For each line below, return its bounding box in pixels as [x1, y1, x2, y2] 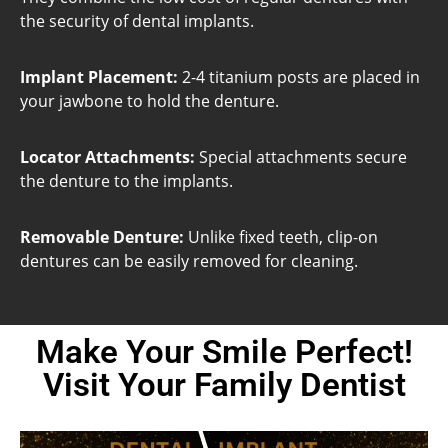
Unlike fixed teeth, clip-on [184, 225, 378, 248]
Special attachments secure [195, 145, 407, 168]
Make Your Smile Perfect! [35, 331, 413, 371]
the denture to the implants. [20, 169, 233, 192]
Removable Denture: [20, 225, 184, 248]
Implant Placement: [20, 65, 178, 88]
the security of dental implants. [20, 9, 254, 32]
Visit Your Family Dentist [42, 364, 406, 404]
